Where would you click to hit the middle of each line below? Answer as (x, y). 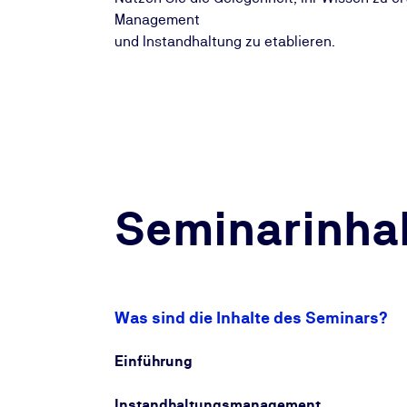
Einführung (154, 361)
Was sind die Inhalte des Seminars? (251, 318)
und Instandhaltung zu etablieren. (225, 41)
